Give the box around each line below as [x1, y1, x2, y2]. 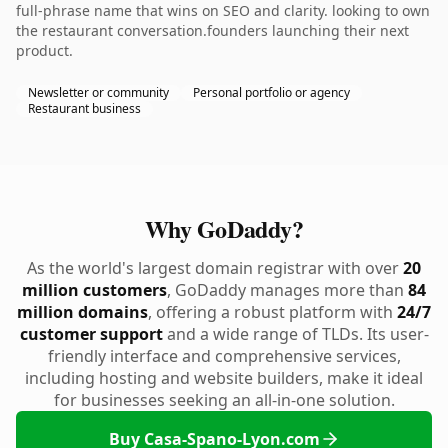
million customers [22, 279, 167, 301]
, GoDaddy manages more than [167, 279, 408, 301]
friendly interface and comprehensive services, [47, 345, 401, 367]
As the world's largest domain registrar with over [27, 257, 403, 279]
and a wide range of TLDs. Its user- [162, 323, 429, 345]
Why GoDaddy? [144, 211, 304, 246]
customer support [19, 323, 163, 345]
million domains [17, 301, 148, 323]
